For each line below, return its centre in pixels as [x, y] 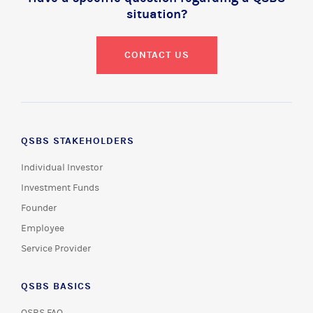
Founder [39, 208]
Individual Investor [62, 168]
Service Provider [56, 249]
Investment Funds [60, 188]
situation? [156, 14]
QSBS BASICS [56, 286]
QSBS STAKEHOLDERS [78, 141]
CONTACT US [156, 55]
